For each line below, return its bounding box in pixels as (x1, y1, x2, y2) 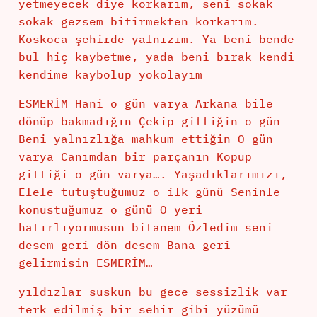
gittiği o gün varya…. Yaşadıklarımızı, (18, 167, 287, 182)
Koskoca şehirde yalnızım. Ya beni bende (18, 32, 294, 47)
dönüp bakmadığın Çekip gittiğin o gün (18, 114, 280, 129)
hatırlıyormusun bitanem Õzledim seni (18, 220, 273, 235)
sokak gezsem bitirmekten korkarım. (18, 14, 259, 29)
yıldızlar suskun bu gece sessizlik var (18, 284, 287, 299)
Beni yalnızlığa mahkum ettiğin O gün (18, 132, 273, 146)
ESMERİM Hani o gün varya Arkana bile (18, 96, 273, 111)
